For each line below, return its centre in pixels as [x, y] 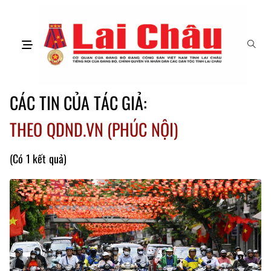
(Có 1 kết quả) [38, 159]
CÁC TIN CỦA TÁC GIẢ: [79, 103]
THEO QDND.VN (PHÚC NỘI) [94, 129]
